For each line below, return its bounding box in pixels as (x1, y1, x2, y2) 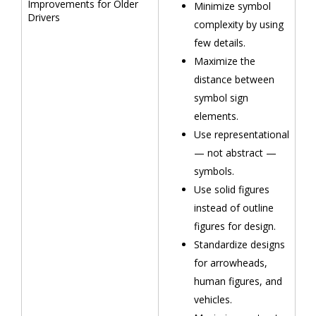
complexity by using (193, 18, 284, 31)
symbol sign (193, 91, 248, 104)
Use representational (193, 128, 289, 141)
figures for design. (193, 219, 276, 233)
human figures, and (193, 274, 282, 288)
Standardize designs (193, 238, 285, 251)
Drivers (27, 11, 60, 24)
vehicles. (193, 293, 232, 306)
